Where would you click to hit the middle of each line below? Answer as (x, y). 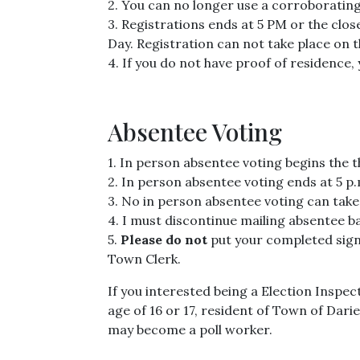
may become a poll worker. (190, 329)
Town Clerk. (144, 259)
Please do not (164, 239)
